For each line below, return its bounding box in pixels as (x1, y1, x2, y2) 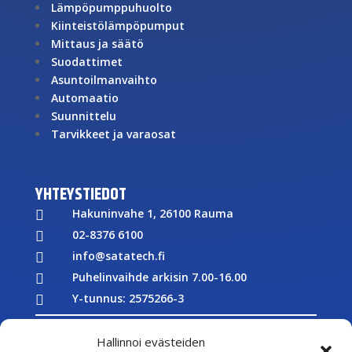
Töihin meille (71, 332, 144, 348)
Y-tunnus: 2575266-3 (71, 290, 184, 306)
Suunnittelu (50, 108, 116, 123)
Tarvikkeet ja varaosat (50, 126, 176, 141)
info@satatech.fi (71, 247, 165, 263)
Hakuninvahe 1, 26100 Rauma (71, 205, 233, 221)
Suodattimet (50, 53, 123, 69)
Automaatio (50, 90, 119, 105)
